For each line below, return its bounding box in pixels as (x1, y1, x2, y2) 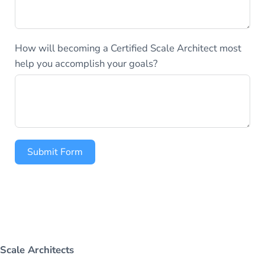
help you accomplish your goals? (15, 56, 157, 70)
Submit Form (27, 145, 83, 159)
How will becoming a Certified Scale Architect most (15, 41, 241, 55)
